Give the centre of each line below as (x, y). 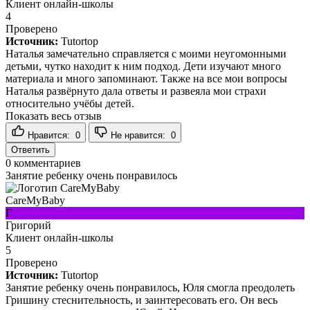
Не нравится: (139, 135)
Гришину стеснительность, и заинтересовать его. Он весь (142, 300)
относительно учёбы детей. (70, 103)
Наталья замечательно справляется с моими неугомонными (146, 53)
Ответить (30, 149)
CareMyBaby (35, 200)
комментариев (46, 163)
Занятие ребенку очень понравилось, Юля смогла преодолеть (150, 287)
